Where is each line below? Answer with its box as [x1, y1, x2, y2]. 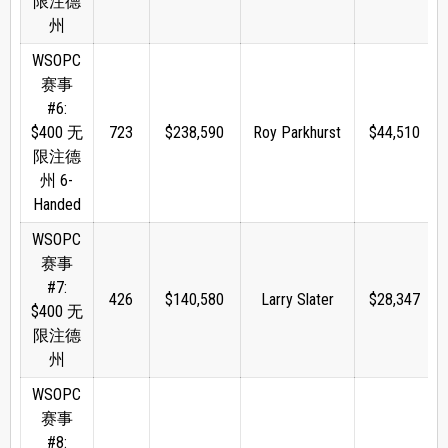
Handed [32, 195, 81, 215]
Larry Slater [260, 290, 334, 310]
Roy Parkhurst [253, 123, 342, 143]
